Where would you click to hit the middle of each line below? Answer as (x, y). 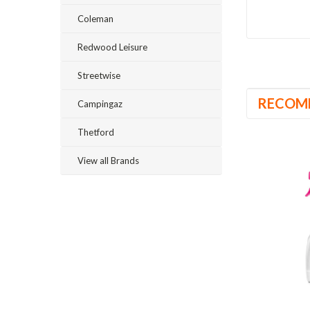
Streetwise (99, 75)
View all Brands (108, 161)
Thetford (96, 132)
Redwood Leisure (112, 47)
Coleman (95, 19)
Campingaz (100, 104)
